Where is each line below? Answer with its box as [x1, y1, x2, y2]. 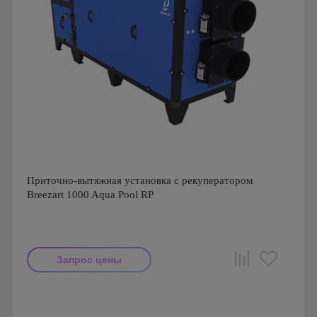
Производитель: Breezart [27, 288, 133, 299]
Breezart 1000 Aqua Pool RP [27, 189, 154, 200]
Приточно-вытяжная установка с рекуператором [27, 175, 253, 186]
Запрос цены [57, 254, 122, 265]
